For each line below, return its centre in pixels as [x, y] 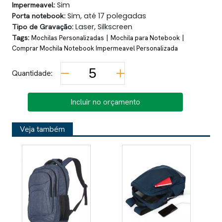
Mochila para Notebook [145, 38]
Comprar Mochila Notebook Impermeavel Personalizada [95, 48]
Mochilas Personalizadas [68, 38]
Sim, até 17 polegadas [106, 16]
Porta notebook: [39, 16]
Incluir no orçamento [105, 102]
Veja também [42, 129]
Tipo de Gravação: [43, 27]
